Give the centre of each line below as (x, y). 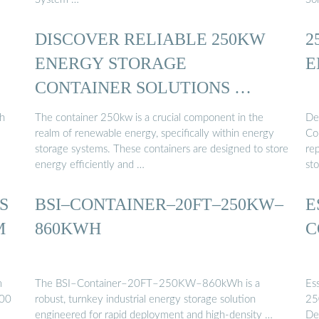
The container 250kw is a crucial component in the (149, 118)
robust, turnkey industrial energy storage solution (145, 299)
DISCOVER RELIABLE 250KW (150, 38)
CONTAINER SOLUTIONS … (143, 87)
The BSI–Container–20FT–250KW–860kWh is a (147, 283)
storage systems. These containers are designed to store (162, 150)
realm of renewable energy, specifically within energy (155, 134)
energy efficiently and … (90, 165)
